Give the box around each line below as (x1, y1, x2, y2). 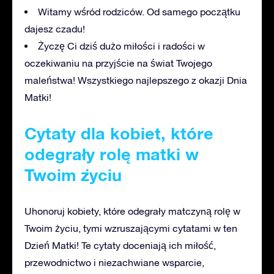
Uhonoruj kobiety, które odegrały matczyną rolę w (24, 205, 240, 217)
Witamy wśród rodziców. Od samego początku (38, 6, 240, 17)
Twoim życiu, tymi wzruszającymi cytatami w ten (24, 222, 237, 234)
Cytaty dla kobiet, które (24, 123, 213, 143)
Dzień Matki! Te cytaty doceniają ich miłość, (24, 239, 216, 251)
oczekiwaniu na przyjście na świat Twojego (24, 57, 212, 68)
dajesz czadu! (24, 23, 85, 34)
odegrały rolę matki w (24, 144, 199, 164)
